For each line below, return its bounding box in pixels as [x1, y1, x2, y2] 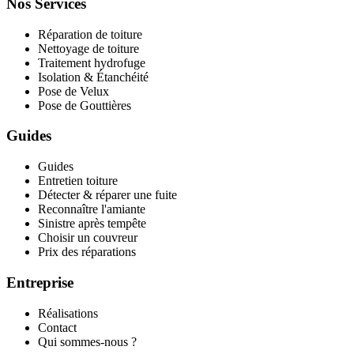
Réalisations [38, 306, 98, 320]
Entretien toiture [38, 174, 118, 188]
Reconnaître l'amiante [38, 202, 145, 217]
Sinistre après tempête [38, 217, 146, 231]
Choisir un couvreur [38, 231, 137, 245]
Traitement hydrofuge [38, 55, 145, 70]
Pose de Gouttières [38, 98, 131, 112]
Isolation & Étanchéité [38, 70, 149, 84]
